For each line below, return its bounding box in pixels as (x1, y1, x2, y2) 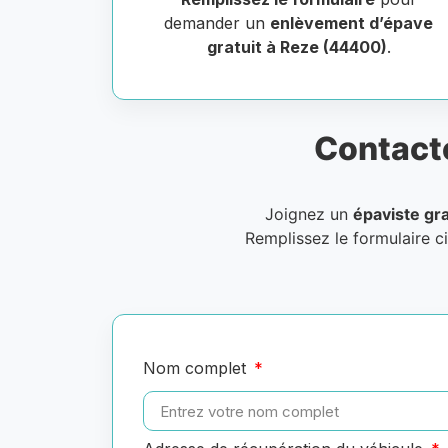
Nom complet (143, 358, 251, 379)
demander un (164, 13, 271, 34)
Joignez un (265, 204, 353, 225)
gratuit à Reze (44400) (206, 37, 387, 58)
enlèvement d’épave (270, 13, 434, 34)
